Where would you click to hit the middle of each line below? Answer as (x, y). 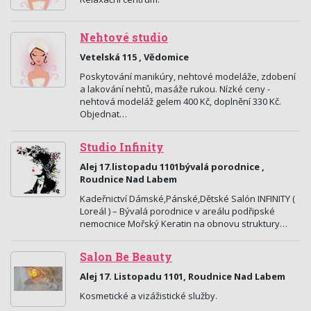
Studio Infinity (122, 147)
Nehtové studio (124, 37)
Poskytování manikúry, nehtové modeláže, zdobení (188, 76)
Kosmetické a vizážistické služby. (149, 296)
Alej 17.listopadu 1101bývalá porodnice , (172, 167)
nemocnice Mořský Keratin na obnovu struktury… (184, 224)
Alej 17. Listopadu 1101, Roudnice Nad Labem (183, 276)
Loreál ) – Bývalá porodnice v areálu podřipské (177, 211)
